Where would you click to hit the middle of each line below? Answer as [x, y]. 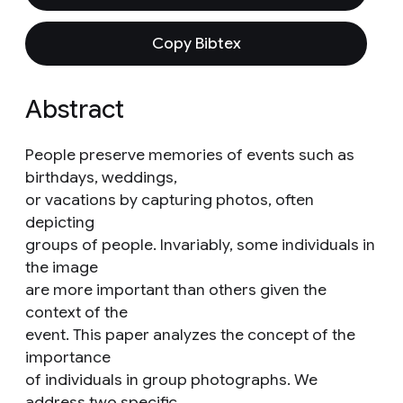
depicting [60, 222]
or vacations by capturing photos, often [170, 200]
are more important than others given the [176, 290]
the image [62, 267]
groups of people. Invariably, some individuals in [200, 245]
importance [68, 357]
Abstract [75, 109]
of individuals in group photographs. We [171, 380]
